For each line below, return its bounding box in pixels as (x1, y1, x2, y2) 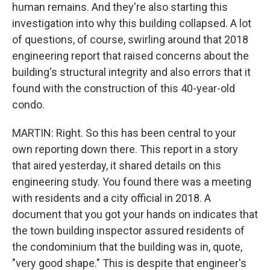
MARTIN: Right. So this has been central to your (12, 127, 236, 139)
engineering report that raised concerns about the (12, 49, 249, 62)
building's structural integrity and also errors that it (12, 66, 251, 78)
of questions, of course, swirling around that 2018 (12, 33, 248, 46)
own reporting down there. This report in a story (12, 143, 238, 155)
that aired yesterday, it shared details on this (12, 159, 221, 172)
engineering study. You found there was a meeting (12, 175, 251, 188)
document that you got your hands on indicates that (12, 208, 258, 221)
